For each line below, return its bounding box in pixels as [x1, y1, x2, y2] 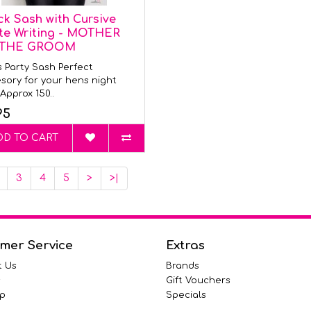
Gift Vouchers [166, 276, 230, 285]
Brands [166, 261, 199, 271]
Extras [166, 239, 205, 252]
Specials [166, 290, 206, 300]
